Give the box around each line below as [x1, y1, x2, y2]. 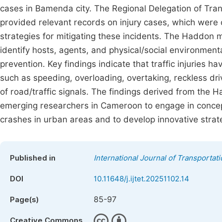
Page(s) [10, 195, 39, 204]
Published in [10, 154, 55, 163]
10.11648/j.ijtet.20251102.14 [94, 174, 189, 183]
